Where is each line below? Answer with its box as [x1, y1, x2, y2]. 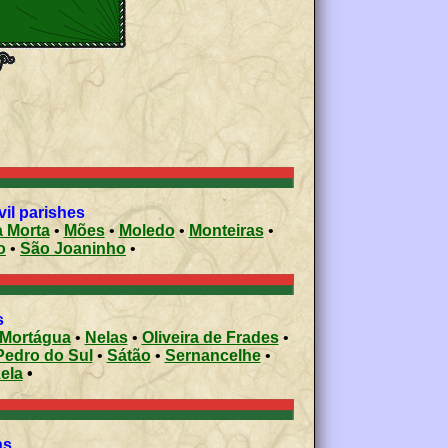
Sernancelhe [164, 346, 261, 364]
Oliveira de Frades [141, 328, 279, 346]
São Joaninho [20, 239, 126, 257]
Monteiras [188, 221, 264, 239]
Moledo [118, 221, 175, 239]
